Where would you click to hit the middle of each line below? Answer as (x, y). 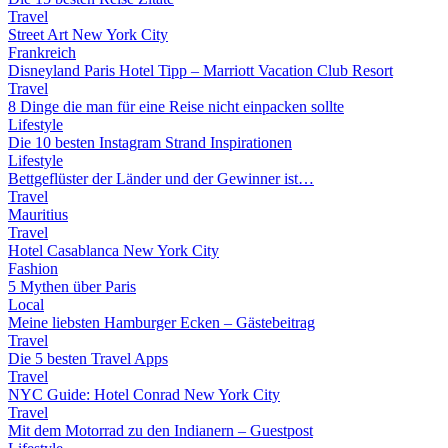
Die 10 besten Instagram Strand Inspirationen (150, 142)
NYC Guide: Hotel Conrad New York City (144, 394)
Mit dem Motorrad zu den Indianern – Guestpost (160, 430)
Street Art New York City (88, 34)
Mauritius (38, 214)
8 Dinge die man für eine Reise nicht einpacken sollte (176, 106)
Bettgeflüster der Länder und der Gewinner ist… (161, 178)
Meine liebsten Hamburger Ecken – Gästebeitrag (161, 322)
